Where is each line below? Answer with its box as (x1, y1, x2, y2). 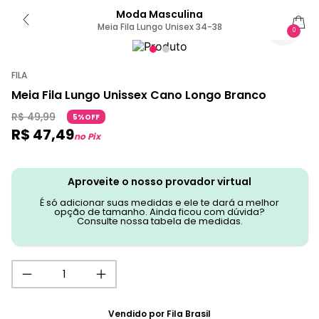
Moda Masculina (116, 7, 203, 21)
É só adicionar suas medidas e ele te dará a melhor (40, 196, 279, 209)
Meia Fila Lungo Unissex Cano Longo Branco (11, 87, 266, 103)
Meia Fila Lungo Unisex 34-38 (97, 21, 222, 33)
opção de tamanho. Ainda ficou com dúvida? (54, 205, 265, 219)
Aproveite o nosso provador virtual (68, 174, 251, 189)
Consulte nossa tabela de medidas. (76, 214, 243, 228)
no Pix (74, 130, 100, 142)
